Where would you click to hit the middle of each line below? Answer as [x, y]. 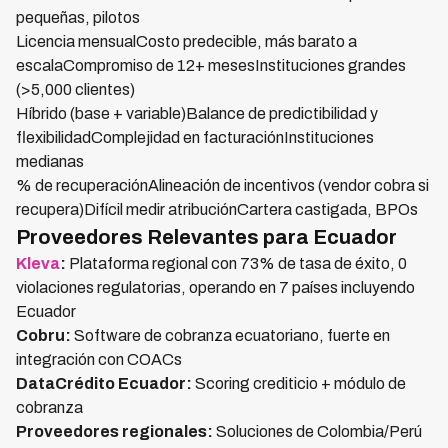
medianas [50, 161]
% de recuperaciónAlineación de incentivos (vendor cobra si [222, 185]
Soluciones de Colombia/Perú [317, 431]
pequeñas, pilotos [78, 17]
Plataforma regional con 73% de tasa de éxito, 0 [236, 263]
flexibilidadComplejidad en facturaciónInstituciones [195, 137]
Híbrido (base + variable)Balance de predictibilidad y [197, 113]
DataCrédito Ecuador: [104, 383]
